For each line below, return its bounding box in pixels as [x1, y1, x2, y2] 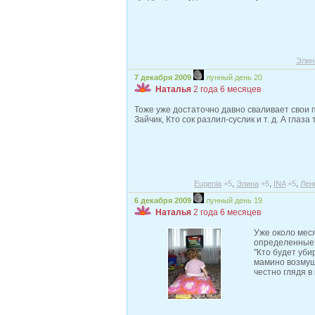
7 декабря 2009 [134, 73, 191, 82]
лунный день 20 [206, 73, 262, 82]
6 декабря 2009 [134, 196, 191, 205]
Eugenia [194, 179, 221, 188]
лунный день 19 [206, 196, 262, 205]
